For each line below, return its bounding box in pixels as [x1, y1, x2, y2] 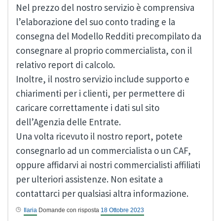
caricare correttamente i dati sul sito [16, 102, 159, 114]
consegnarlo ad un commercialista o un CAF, [16, 145, 191, 157]
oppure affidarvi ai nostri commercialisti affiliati [16, 159, 200, 171]
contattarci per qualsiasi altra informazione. [16, 187, 188, 200]
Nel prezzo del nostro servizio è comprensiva [16, 1, 194, 14]
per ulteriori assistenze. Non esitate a [16, 173, 163, 185]
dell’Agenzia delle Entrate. [16, 116, 121, 128]
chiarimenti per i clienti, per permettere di [16, 87, 184, 100]
